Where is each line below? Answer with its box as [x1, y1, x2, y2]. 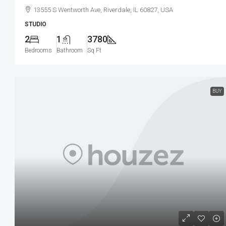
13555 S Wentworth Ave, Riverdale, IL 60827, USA [33, 6, 173, 14]
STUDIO [25, 21, 46, 28]
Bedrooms [25, 47, 52, 54]
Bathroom [56, 47, 83, 54]
